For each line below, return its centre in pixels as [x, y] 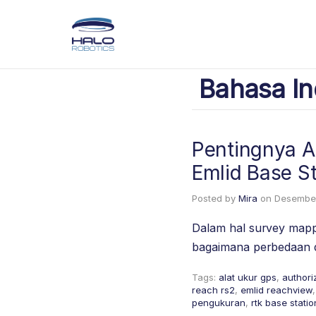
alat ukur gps [248, 277]
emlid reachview [276, 290]
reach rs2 [213, 290]
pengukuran [219, 303]
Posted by [215, 198]
